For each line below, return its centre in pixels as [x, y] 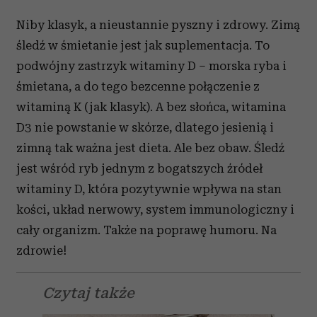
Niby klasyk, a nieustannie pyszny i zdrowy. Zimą [158, 25]
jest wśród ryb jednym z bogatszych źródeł [139, 168]
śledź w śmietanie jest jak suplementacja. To [143, 45]
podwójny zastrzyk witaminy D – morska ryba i [151, 66]
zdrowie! [41, 250]
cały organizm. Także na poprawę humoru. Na [146, 230]
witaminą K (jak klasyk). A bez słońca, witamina [151, 107]
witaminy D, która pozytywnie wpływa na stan [149, 189]
